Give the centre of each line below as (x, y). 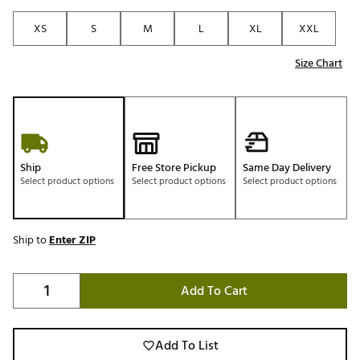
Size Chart (319, 63)
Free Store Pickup (174, 168)
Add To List (186, 346)
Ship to (31, 240)
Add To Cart (214, 291)
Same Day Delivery (287, 168)
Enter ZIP (72, 240)
